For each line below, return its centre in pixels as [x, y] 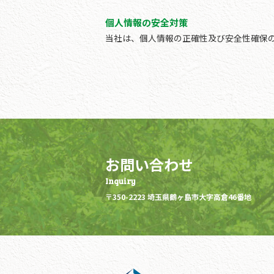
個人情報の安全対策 [146, 22]
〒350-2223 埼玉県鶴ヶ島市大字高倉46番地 [178, 196]
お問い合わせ [149, 164]
